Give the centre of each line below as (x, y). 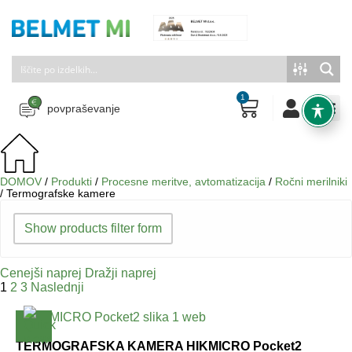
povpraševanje (84, 108)
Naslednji (57, 287)
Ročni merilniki (311, 182)
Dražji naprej (121, 273)
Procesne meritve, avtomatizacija (183, 182)
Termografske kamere (61, 194)
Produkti (71, 182)
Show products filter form (93, 228)
